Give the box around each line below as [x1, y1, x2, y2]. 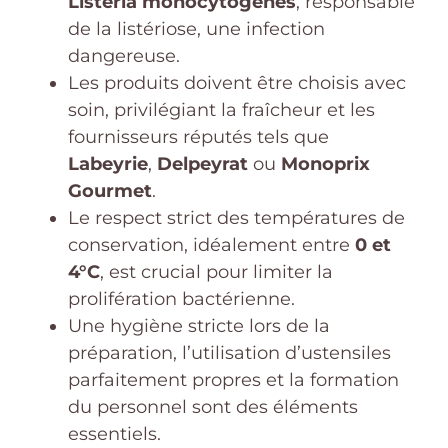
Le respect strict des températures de [68, 206, 405, 229]
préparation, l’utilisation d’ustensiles [68, 341, 391, 364]
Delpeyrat [157, 152, 248, 175]
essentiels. [68, 422, 161, 445]
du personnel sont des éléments [68, 395, 358, 418]
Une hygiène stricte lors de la [68, 314, 330, 337]
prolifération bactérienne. [68, 287, 295, 310]
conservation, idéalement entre [68, 233, 355, 256]
